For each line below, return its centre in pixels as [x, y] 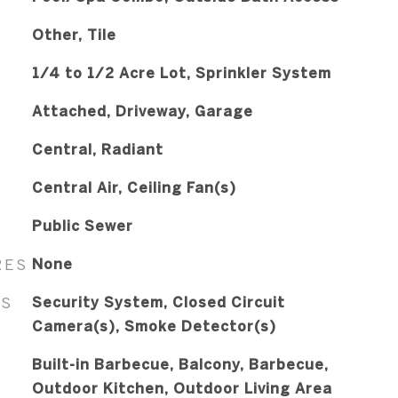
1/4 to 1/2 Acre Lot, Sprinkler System [181, 72]
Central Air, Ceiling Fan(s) [134, 187]
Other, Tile [74, 34]
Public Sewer [82, 225]
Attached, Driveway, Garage [142, 111]
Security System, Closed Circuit [158, 302]
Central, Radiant [97, 149]
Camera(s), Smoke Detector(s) [154, 326]
